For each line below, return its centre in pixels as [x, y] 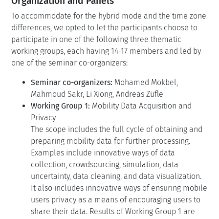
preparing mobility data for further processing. [110, 141]
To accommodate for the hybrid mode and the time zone [109, 16]
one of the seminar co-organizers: [69, 63]
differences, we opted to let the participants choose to [104, 28]
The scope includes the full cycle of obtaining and [117, 130]
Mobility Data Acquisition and [141, 106]
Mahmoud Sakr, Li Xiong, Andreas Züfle [97, 94]
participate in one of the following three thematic [96, 40]
